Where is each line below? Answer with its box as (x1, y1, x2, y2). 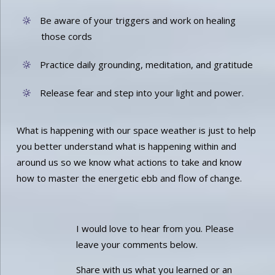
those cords (41, 29, 92, 42)
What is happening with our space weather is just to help (16, 123, 256, 136)
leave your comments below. (76, 238, 198, 250)
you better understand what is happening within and (16, 139, 236, 152)
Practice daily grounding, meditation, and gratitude (39, 58, 253, 71)
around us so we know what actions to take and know (16, 155, 242, 168)
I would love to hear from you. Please (76, 222, 234, 234)
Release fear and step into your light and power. (39, 86, 244, 99)
